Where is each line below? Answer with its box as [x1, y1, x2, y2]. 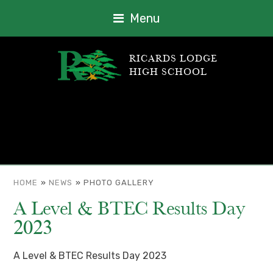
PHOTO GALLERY [83, 178, 155, 187]
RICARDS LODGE [129, 52, 218, 66]
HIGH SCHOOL [129, 65, 207, 79]
